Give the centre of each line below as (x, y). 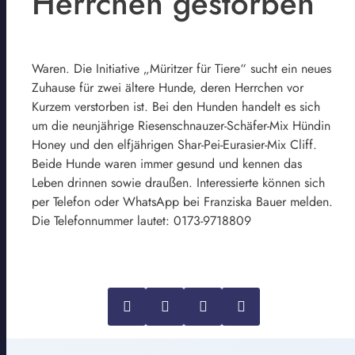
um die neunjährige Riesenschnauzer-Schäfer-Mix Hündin (181, 125)
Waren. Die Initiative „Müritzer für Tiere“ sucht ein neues (181, 68)
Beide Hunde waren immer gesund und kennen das (167, 163)
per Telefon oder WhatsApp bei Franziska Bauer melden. (182, 201)
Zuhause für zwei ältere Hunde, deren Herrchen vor (168, 87)
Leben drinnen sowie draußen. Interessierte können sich (178, 182)
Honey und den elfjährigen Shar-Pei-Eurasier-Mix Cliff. (174, 144)
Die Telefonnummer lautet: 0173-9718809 (141, 220)
